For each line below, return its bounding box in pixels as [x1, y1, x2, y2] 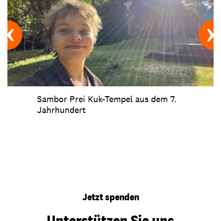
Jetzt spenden [82, 190, 139, 203]
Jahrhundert [37, 104, 86, 115]
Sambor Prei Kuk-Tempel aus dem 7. [37, 93, 177, 105]
